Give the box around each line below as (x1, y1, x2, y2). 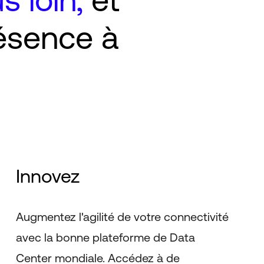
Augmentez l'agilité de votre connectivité (16, 210, 229, 223)
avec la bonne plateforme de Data (16, 230, 196, 244)
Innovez (16, 165, 80, 187)
